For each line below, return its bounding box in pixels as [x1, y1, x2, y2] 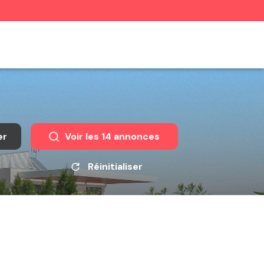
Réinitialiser [88, 160, 143, 173]
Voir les [64, 130, 101, 143]
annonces [111, 130, 160, 143]
